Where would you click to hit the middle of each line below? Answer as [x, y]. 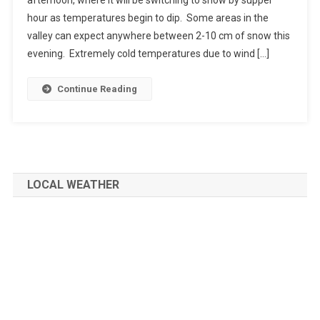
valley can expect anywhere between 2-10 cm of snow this [158, 35]
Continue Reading [97, 89]
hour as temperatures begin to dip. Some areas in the [147, 17]
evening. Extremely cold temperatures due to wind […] [148, 53]
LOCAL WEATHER [73, 184]
